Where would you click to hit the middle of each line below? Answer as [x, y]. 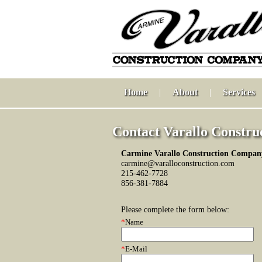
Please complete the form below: [175, 209]
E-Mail [136, 249]
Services [239, 92]
